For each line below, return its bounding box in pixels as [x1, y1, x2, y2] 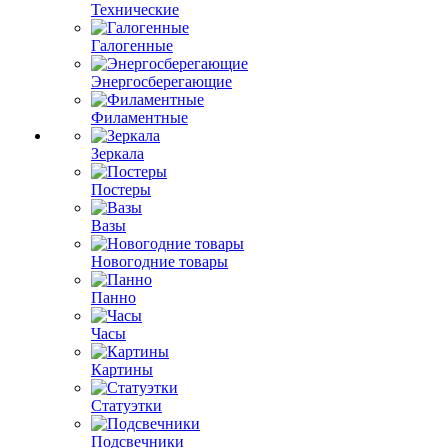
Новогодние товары [91, 253, 228, 270]
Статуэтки [91, 397, 162, 414]
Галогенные [91, 37, 173, 54]
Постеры [91, 181, 151, 198]
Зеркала [91, 145, 144, 162]
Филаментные [91, 109, 188, 126]
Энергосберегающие [91, 73, 232, 90]
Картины [91, 361, 153, 378]
